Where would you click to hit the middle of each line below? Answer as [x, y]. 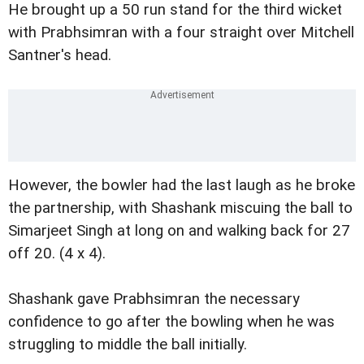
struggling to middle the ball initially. [128, 345]
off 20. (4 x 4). [57, 254]
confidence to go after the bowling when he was [171, 322]
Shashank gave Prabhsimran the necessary [154, 299]
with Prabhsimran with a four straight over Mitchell [181, 33]
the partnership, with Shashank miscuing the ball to [180, 208]
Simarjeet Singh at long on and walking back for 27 [179, 231]
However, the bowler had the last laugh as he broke [182, 186]
